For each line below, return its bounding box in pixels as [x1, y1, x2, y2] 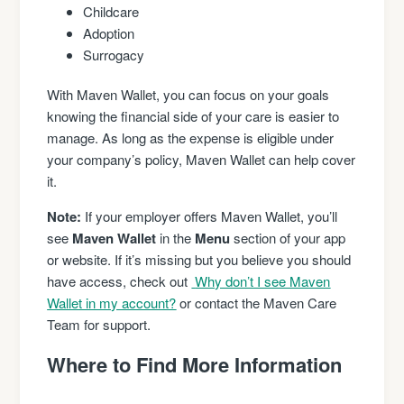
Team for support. [47, 315, 151, 335]
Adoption [83, 23, 135, 43]
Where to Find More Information [47, 350, 343, 380]
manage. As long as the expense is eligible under [47, 128, 335, 148]
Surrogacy [83, 45, 145, 65]
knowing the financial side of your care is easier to [47, 106, 340, 126]
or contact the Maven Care [176, 293, 337, 313]
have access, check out [47, 271, 192, 291]
